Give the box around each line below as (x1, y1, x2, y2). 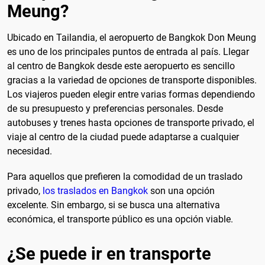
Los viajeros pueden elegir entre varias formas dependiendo (7, 89, 255, 101)
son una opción (148, 185, 215, 197)
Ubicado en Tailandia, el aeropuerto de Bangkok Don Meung (7, 32, 256, 44)
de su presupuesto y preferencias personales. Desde (7, 103, 223, 115)
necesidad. (7, 146, 52, 157)
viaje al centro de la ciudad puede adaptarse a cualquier (7, 131, 239, 143)
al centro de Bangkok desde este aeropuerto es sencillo (7, 60, 235, 72)
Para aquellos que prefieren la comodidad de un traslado (7, 171, 243, 183)
